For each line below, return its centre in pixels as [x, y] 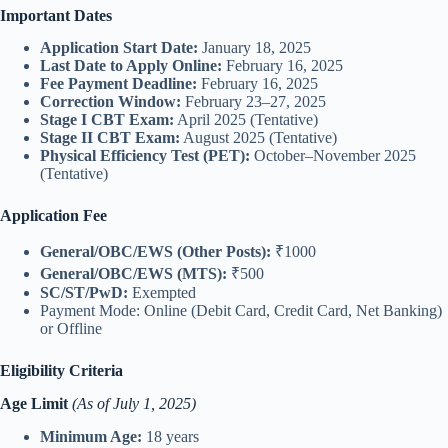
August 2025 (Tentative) [258, 138]
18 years [170, 436]
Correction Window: [110, 102]
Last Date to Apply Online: [131, 66]
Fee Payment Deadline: [118, 84]
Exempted [162, 293]
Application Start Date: [119, 48]
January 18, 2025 [254, 48]
